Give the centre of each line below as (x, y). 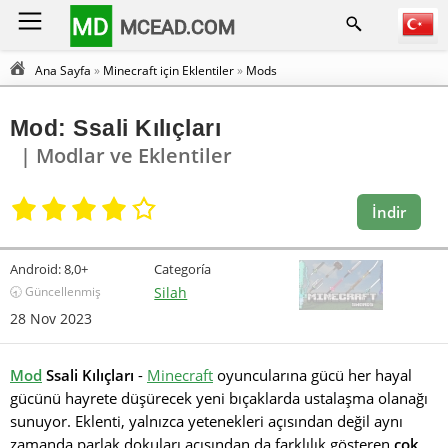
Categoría (183, 269)
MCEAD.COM (178, 26)
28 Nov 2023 (51, 318)
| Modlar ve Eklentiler (126, 155)
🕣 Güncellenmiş (55, 291)
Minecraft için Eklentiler (168, 70)
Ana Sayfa (63, 70)
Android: (35, 269)
